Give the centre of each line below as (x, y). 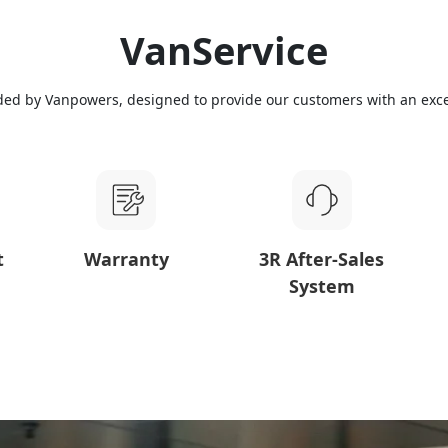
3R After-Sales (322, 258)
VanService (224, 49)
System (321, 285)
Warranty (126, 258)
